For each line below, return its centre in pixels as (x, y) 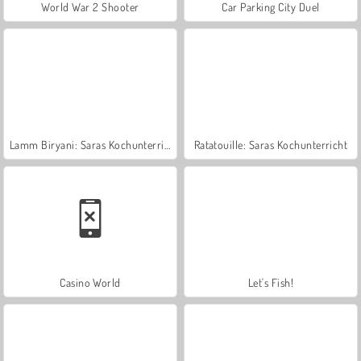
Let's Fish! (271, 282)
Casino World (90, 282)
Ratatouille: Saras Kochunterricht (271, 144)
